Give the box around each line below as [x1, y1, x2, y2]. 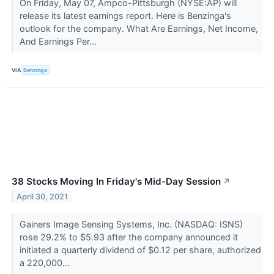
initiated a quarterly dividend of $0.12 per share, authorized [19, 245, 261, 256]
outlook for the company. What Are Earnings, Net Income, [19, 23, 258, 34]
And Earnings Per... [19, 36, 99, 47]
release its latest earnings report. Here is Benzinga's [19, 10, 231, 21]
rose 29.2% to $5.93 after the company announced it [19, 232, 238, 243]
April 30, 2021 [17, 192, 68, 202]
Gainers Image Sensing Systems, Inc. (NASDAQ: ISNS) [19, 219, 243, 230]
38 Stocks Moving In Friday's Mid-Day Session [12, 176, 221, 188]
